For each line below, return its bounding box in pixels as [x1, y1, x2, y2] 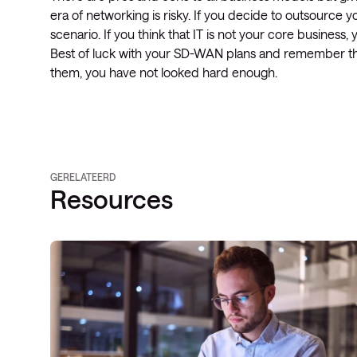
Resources [50, 184, 173, 214]
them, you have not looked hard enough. [50, 65, 277, 80]
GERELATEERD [50, 171, 116, 182]
